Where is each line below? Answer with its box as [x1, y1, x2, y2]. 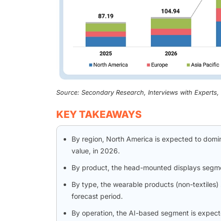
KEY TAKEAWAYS [56, 109, 142, 121]
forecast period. [72, 192, 123, 201]
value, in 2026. [72, 147, 120, 155]
